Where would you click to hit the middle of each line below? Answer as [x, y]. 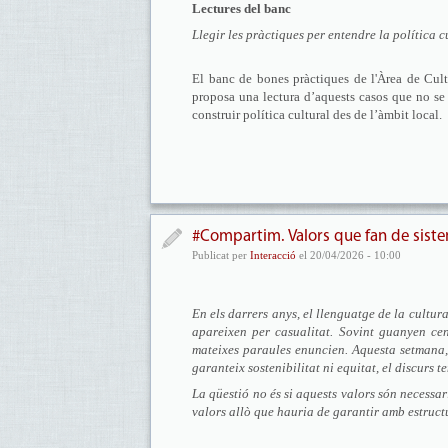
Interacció [273, 255]
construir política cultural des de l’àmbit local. [317, 114]
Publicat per [221, 255]
